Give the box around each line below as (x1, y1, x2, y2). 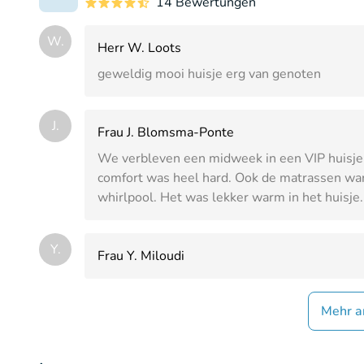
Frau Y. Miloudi (97, 246, 184, 265)
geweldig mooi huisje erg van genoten (97, 64, 321, 83)
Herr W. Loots (97, 38, 181, 57)
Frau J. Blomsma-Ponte (97, 123, 234, 141)
